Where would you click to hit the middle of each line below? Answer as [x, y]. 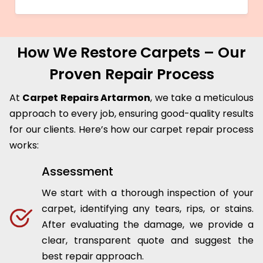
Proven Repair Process [131, 75]
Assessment [77, 172]
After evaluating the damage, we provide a [147, 225]
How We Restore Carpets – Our [131, 53]
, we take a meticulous [202, 98]
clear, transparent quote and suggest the [147, 241]
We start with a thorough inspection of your [147, 193]
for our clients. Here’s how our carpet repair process [131, 130]
